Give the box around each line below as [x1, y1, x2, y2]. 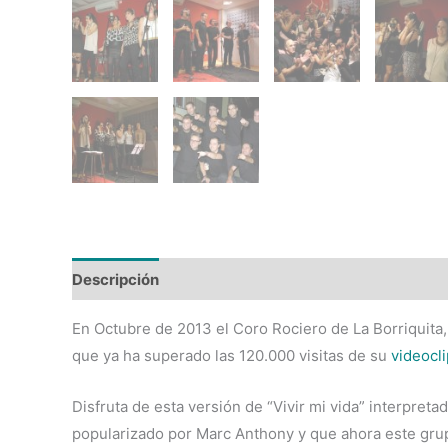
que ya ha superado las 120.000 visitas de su [72, 346, 391, 366]
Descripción [72, 269, 159, 289]
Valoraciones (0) [178, 269, 298, 289]
